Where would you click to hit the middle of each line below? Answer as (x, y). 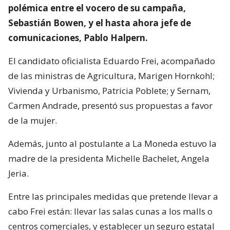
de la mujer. (33, 120)
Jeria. (18, 173)
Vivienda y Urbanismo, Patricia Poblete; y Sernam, (109, 90)
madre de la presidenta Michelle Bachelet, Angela (109, 158)
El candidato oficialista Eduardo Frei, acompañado (112, 61)
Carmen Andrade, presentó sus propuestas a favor (110, 105)
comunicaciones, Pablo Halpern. (78, 37)
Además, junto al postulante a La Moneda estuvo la (112, 143)
